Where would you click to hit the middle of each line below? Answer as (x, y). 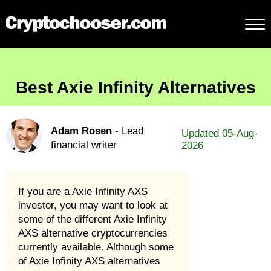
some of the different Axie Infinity (93, 219)
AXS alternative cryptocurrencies (93, 233)
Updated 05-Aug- (220, 133)
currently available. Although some (96, 247)
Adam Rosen (81, 131)
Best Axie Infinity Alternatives (135, 87)
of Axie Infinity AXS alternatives (89, 261)
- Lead (128, 131)
